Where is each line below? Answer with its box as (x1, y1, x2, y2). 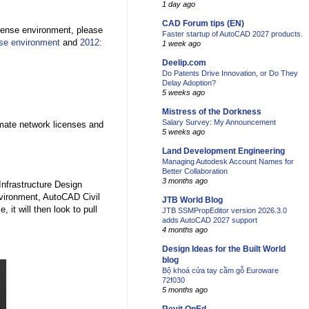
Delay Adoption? (162, 79, 216, 88)
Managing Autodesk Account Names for (162, 157, 294, 166)
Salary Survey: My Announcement (162, 118, 276, 127)
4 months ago (162, 226, 208, 235)
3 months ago (162, 177, 208, 186)
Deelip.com (162, 58, 206, 68)
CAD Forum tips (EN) (162, 19, 244, 29)
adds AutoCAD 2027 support (162, 216, 257, 225)
